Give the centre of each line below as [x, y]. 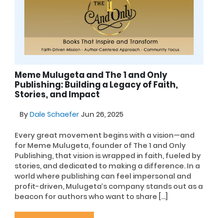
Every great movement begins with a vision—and [105, 135]
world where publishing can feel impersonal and [103, 176]
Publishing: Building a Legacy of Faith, [96, 85]
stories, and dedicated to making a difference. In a [107, 166]
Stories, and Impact [57, 95]
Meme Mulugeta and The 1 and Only [91, 75]
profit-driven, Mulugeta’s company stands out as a [109, 186]
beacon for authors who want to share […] [91, 196]
